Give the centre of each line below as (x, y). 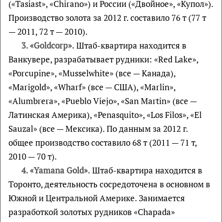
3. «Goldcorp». (48, 45)
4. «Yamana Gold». (55, 170)
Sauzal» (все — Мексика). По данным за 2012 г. (98, 129)
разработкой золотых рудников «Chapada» (92, 212)
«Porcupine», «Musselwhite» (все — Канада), (92, 73)
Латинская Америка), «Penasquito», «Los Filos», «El (105, 115)
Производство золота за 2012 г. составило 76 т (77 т (107, 18)
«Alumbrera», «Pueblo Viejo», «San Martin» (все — (103, 101)
